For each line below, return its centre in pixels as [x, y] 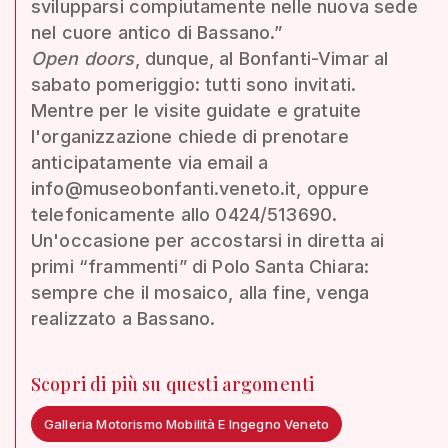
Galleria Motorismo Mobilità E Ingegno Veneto [187, 423]
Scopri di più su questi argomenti [173, 383]
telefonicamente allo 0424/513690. [184, 214]
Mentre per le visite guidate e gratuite [196, 110]
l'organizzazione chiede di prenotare [190, 136]
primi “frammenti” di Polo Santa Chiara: [200, 266]
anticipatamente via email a [150, 162]
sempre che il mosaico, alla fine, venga [200, 292]
